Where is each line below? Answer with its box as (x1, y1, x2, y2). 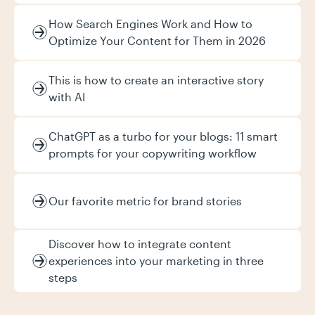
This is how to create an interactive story (49, 73, 264, 86)
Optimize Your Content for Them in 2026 (49, 34, 266, 47)
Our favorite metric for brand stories (49, 194, 242, 207)
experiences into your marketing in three (49, 254, 264, 267)
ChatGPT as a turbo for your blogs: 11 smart (49, 129, 278, 143)
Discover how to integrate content (49, 237, 231, 250)
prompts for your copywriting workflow (49, 146, 257, 160)
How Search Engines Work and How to (49, 17, 252, 30)
